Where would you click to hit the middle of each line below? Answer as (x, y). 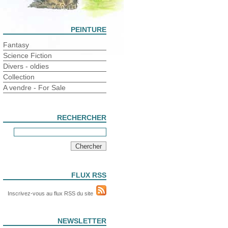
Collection (19, 77)
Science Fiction (27, 55)
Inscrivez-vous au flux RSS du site (52, 193)
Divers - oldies (26, 66)
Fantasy (16, 45)
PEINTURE (88, 30)
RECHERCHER (81, 118)
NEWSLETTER (82, 221)
